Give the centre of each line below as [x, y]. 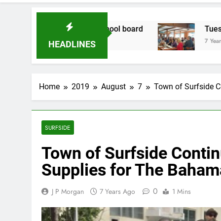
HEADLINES [72, 44]
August [113, 87]
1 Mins [182, 191]
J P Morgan [68, 191]
